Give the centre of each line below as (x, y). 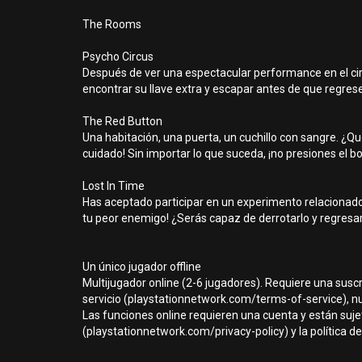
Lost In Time (114, 186)
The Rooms (112, 24)
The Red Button (122, 121)
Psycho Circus (118, 57)
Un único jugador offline (142, 267)
